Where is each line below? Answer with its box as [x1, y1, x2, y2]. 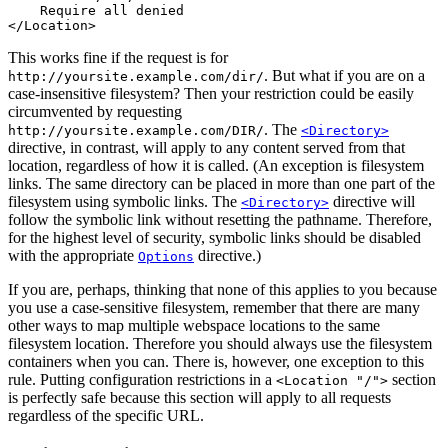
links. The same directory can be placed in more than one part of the [8, 175, 435, 193]
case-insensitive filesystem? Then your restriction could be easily [8, 85, 414, 103]
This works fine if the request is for [8, 49, 228, 67]
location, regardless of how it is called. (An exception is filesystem [8, 157, 424, 175]
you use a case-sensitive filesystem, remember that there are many [8, 299, 420, 317]
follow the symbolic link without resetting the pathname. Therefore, [8, 211, 432, 229]
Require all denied [8, 3, 184, 19]
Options [138, 249, 194, 265]
